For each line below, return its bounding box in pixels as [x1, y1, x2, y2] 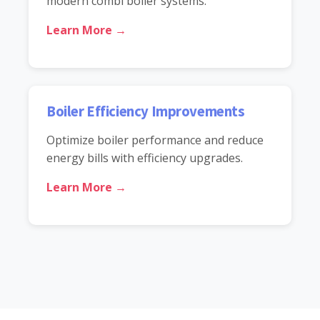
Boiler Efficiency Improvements [46, 101, 245, 121]
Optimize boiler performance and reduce [46, 131, 264, 148]
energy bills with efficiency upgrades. [46, 149, 243, 166]
